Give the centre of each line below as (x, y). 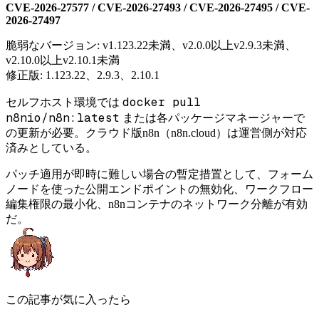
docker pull (162, 102)
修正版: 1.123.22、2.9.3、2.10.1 (83, 75)
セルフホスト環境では (64, 102)
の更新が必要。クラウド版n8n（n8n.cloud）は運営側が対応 (156, 132)
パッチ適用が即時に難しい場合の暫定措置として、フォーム (159, 174)
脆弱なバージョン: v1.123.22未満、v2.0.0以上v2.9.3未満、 (151, 45)
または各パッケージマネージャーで (212, 117)
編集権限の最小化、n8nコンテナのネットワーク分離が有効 (157, 204)
